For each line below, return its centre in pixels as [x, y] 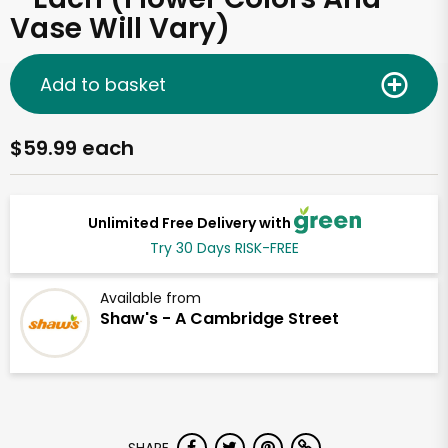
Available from [150, 298]
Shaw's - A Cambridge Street [219, 319]
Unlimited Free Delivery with [190, 222]
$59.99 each [72, 148]
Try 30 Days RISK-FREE [224, 248]
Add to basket [103, 84]
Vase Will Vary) [120, 28]
